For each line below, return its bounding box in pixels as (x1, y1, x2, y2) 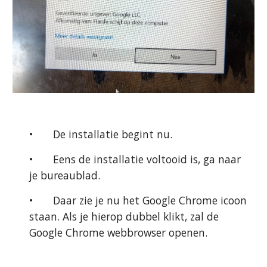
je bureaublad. (29, 168, 101, 182)
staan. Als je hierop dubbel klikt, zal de (29, 209, 219, 223)
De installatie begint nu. (53, 127, 173, 141)
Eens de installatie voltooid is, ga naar (53, 152, 241, 166)
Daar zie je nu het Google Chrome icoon (53, 193, 247, 207)
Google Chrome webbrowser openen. (29, 225, 208, 240)
